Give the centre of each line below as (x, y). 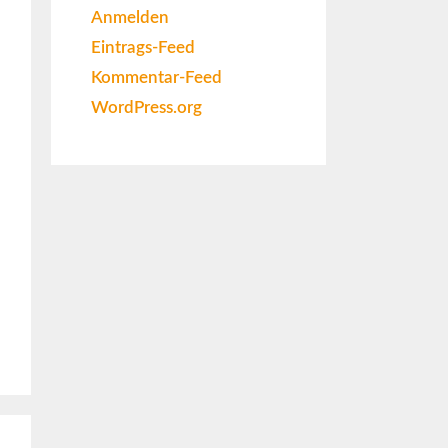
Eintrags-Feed (143, 47)
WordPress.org (146, 107)
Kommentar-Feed (156, 77)
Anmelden (130, 17)
